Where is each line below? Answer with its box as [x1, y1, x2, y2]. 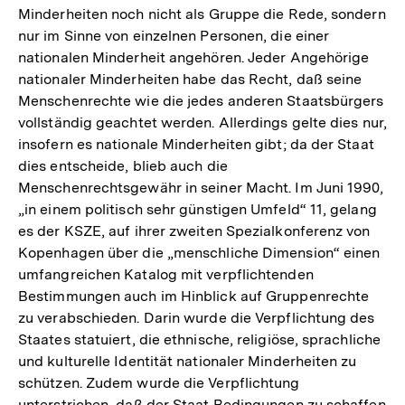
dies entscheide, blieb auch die [18, 156, 228, 174]
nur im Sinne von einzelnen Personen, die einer [18, 26, 330, 44]
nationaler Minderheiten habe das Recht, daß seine [18, 70, 363, 88]
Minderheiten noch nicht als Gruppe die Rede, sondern [18, 5, 386, 23]
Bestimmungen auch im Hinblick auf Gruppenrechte [18, 287, 370, 305]
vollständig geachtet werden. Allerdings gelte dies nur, [18, 113, 387, 131]
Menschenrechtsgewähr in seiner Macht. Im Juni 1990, [18, 178, 384, 196]
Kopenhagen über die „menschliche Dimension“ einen [18, 243, 381, 261]
